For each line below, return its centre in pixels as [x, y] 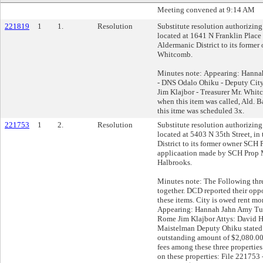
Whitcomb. [175, 54]
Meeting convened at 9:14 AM [206, 10]
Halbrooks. [175, 162]
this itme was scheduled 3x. [201, 111]
